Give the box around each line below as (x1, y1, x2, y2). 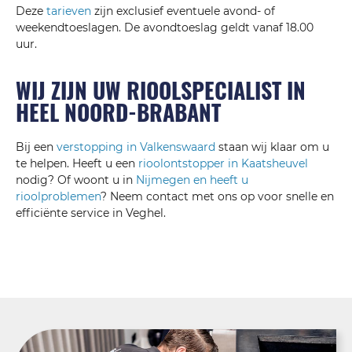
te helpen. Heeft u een (16, 156, 138, 171)
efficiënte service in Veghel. (16, 206, 166, 221)
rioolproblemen (16, 189, 101, 204)
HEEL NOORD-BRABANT (16, 96, 221, 129)
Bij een (16, 140, 57, 155)
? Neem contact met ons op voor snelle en (101, 189, 334, 204)
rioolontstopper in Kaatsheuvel (138, 156, 308, 171)
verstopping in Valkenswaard (57, 140, 215, 155)
